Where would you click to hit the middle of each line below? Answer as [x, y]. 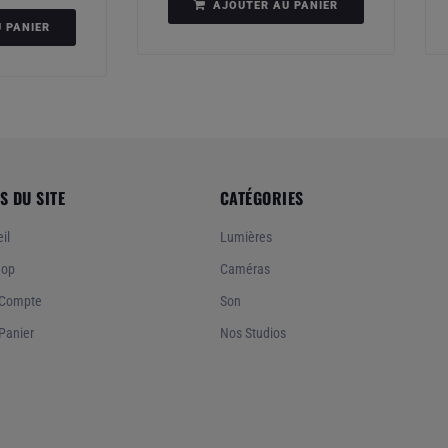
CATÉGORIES [261, 198]
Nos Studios [252, 333]
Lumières [245, 237]
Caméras [244, 269]
